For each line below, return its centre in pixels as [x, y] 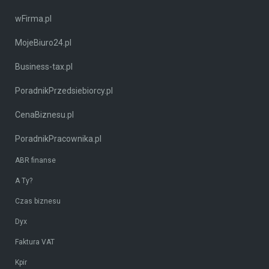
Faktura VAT [35, 242]
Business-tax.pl [44, 67]
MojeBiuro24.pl [43, 43]
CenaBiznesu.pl [44, 115]
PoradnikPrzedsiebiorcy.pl [64, 91]
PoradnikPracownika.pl [58, 139]
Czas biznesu [38, 201]
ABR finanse [35, 161]
